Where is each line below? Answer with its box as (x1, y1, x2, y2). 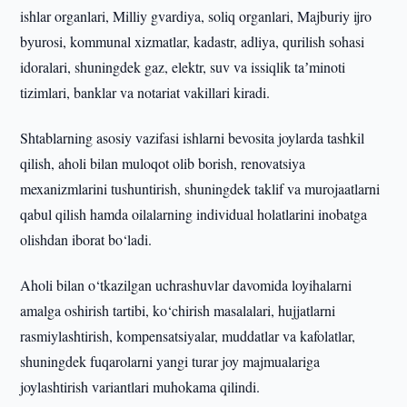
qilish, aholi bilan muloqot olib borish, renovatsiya (20, 154, 306, 173)
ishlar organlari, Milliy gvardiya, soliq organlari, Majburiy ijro (20, 6, 372, 25)
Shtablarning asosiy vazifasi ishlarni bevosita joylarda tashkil (20, 128, 365, 147)
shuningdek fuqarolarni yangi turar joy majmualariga (20, 352, 321, 371)
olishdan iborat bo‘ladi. (20, 230, 153, 249)
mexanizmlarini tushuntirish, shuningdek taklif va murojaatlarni (20, 179, 381, 198)
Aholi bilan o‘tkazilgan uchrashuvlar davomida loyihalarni (20, 275, 352, 294)
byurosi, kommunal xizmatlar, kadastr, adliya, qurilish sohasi (20, 32, 365, 51)
